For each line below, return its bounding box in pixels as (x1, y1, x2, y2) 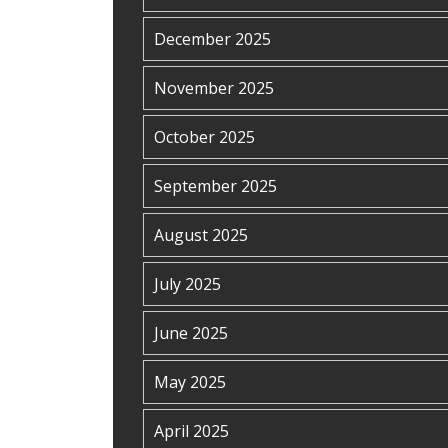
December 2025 (154, 28, 271, 50)
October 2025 (154, 126, 255, 148)
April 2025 (154, 420, 229, 442)
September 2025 (154, 175, 277, 197)
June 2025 (154, 322, 228, 344)
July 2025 (154, 273, 221, 295)
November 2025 (154, 77, 274, 99)
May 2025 (154, 371, 226, 393)
